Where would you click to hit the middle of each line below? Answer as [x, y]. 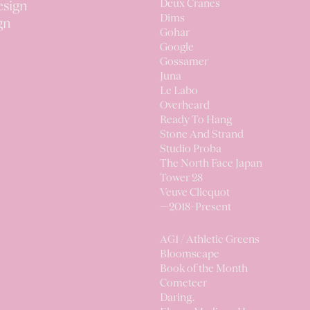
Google [177, 48]
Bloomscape [190, 255]
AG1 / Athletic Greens [210, 240]
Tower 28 [181, 179]
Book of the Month [204, 269]
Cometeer [183, 284]
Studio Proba [191, 149]
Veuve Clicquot [195, 193]
